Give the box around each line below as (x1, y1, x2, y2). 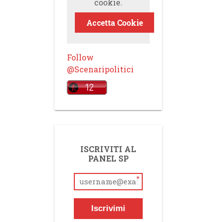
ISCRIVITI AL (80, 144, 137, 154)
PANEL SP (88, 153, 129, 164)
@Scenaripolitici (67, 64, 134, 74)
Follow (67, 52, 94, 62)
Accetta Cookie (86, 17, 143, 28)
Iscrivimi (91, 204, 126, 213)
